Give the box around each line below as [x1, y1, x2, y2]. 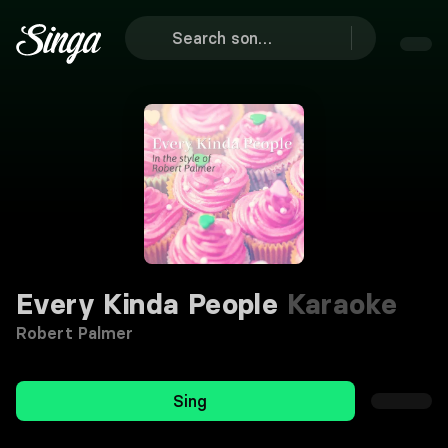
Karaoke [278, 287, 398, 321]
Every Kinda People [16, 287, 279, 321]
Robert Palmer [16, 323, 134, 343]
